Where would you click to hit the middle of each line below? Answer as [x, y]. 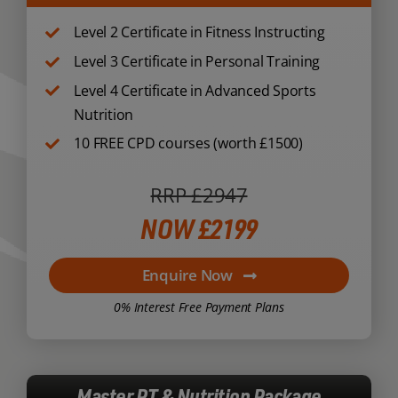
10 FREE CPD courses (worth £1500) [188, 143]
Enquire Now [187, 275]
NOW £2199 [199, 229]
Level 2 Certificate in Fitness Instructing [199, 32]
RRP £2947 [199, 195]
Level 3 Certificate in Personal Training [197, 62]
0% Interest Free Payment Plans [199, 307]
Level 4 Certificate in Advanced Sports [195, 90]
